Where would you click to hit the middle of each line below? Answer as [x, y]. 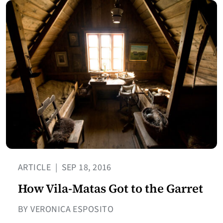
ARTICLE [36, 168]
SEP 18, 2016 [85, 168]
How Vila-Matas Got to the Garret [111, 189]
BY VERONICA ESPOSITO [66, 210]
